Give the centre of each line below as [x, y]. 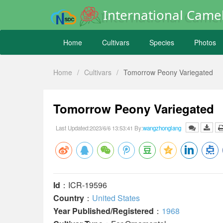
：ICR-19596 [84, 185]
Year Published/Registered [104, 211]
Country [69, 198]
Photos [205, 42]
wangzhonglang [162, 128]
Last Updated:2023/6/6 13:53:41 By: [99, 128]
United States [116, 198]
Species [162, 42]
